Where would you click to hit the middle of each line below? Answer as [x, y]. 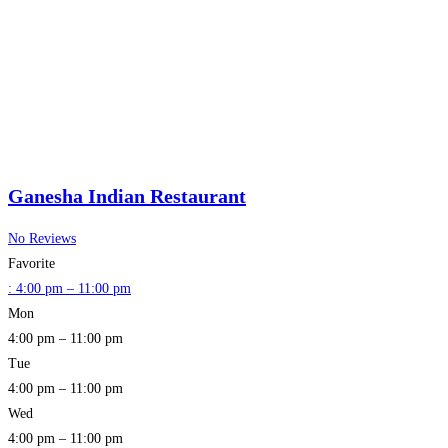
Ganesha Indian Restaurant [127, 195]
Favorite [31, 264]
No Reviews [42, 239]
